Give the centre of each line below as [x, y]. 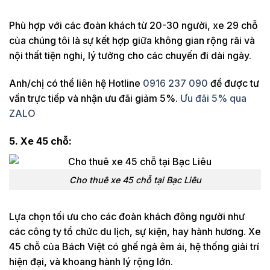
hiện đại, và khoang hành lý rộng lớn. [91, 262]
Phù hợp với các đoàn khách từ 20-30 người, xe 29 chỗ [133, 26]
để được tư [234, 83]
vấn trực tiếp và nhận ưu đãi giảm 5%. [95, 99]
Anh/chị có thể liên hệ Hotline [76, 83]
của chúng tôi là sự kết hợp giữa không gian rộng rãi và [132, 41]
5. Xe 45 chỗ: [40, 141]
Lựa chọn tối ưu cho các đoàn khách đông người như [127, 217]
